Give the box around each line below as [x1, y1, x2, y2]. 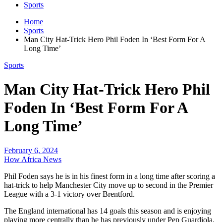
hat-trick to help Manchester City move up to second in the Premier [4, 180, 213, 189]
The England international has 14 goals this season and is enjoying [4, 206, 211, 215]
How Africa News [4, 155, 61, 164]
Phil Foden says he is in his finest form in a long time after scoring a [4, 171, 215, 180]
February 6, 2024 [4, 146, 58, 155]
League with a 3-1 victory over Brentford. [4, 189, 135, 198]
